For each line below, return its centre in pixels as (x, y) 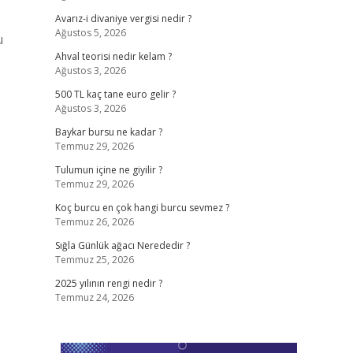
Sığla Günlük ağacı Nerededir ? (122, 245)
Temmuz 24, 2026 (94, 297)
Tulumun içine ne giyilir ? (108, 170)
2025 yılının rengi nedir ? (108, 283)
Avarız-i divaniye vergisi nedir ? (123, 19)
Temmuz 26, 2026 (94, 222)
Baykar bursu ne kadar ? (108, 132)
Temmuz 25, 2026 (94, 260)
